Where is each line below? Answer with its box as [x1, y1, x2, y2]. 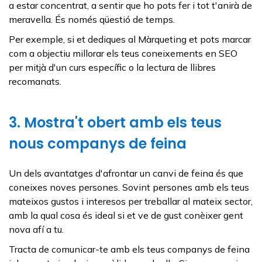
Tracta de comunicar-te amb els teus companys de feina [9, 243, 250, 255]
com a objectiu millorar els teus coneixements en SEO [9, 47, 237, 59]
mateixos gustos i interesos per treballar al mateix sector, [9, 195, 253, 207]
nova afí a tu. [9, 223, 64, 235]
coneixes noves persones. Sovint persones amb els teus [9, 181, 249, 193]
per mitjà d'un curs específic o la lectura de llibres [9, 61, 216, 73]
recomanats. [9, 75, 61, 87]
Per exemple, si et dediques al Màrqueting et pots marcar [9, 33, 251, 45]
